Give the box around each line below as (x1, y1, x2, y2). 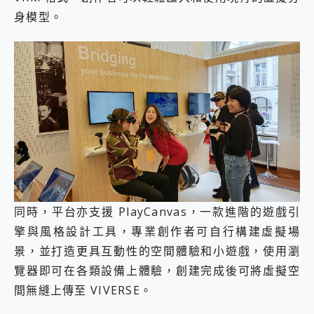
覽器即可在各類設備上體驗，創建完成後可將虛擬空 (14, 263, 300, 279)
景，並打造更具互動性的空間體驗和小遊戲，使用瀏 (14, 243, 300, 259)
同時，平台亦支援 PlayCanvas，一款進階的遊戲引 (14, 204, 300, 220)
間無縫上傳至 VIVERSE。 (14, 282, 153, 299)
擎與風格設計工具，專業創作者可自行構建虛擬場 (14, 224, 300, 240)
